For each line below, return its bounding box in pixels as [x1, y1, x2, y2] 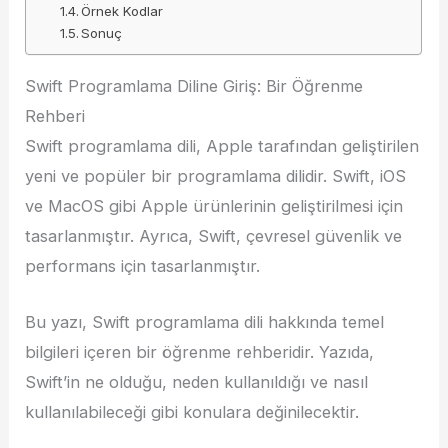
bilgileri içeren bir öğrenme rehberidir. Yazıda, [25, 342, 375, 363]
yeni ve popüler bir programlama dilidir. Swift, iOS [25, 166, 407, 187]
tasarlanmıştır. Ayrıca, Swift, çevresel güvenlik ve [25, 226, 403, 247]
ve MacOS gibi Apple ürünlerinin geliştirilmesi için [25, 196, 404, 217]
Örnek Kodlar [81, 2, 164, 19]
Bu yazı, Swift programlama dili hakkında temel [25, 312, 385, 333]
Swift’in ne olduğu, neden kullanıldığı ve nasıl [25, 372, 369, 393]
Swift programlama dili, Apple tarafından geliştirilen [25, 136, 420, 157]
